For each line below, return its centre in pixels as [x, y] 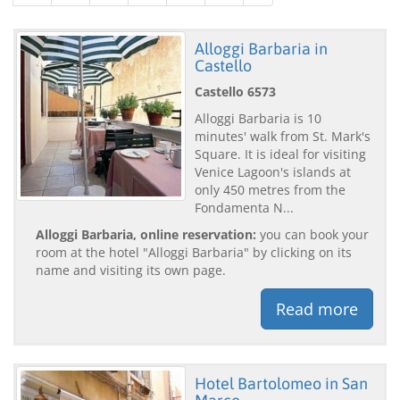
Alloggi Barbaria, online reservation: [146, 234]
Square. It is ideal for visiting [280, 154]
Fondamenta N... [244, 207]
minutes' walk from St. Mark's [283, 136]
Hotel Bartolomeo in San [281, 383]
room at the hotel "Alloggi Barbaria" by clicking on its [194, 252]
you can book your [312, 234]
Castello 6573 [235, 91]
